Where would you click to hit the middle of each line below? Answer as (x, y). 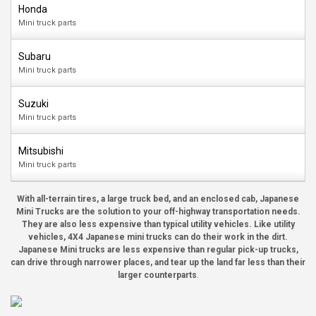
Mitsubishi (41, 151)
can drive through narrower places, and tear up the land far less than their (158, 262)
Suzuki (34, 104)
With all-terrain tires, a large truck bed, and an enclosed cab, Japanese (158, 199)
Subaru (35, 56)
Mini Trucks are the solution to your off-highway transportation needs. (158, 212)
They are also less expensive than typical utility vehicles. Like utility (158, 224)
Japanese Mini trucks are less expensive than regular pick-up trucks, (158, 250)
